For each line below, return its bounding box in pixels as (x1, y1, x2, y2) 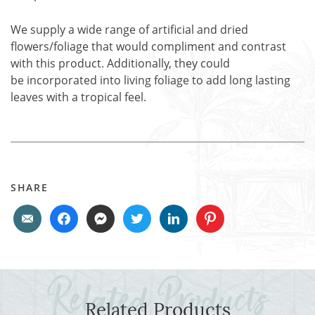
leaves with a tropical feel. (11, 89, 146, 105)
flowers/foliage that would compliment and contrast (11, 39, 286, 54)
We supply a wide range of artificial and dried (11, 22, 248, 37)
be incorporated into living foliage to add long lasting (11, 72, 290, 88)
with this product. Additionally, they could (11, 56, 230, 71)
